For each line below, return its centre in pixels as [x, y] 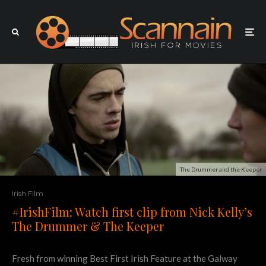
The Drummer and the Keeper [221, 169]
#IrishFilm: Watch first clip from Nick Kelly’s [132, 211]
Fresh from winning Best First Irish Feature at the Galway [125, 258]
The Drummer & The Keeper [88, 226]
